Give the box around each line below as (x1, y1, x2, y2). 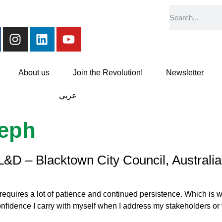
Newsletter (166, 68, 204, 77)
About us (18, 68, 50, 77)
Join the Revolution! (72, 68, 143, 77)
